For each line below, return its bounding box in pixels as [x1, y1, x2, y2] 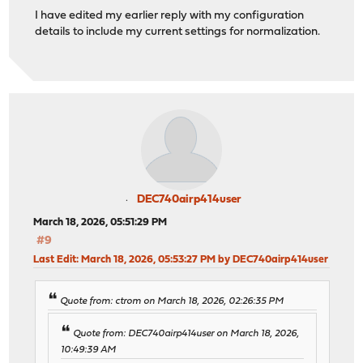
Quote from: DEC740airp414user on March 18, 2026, [73, 328, 300, 339]
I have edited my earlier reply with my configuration [35, 9, 305, 22]
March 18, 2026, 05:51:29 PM [33, 217, 168, 228]
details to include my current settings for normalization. [35, 25, 321, 38]
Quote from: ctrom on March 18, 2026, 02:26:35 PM [60, 296, 284, 306]
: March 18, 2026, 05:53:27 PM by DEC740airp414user [76, 254, 329, 266]
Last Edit [33, 254, 77, 266]
